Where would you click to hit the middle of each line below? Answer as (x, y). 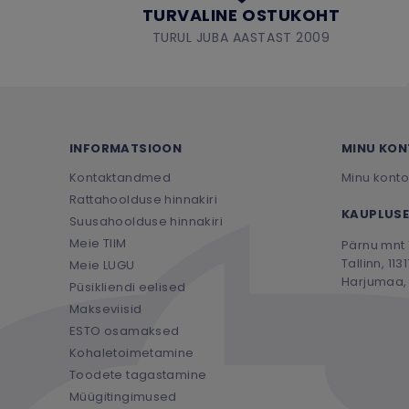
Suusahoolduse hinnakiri (146, 221)
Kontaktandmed (121, 177)
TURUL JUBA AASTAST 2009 (241, 37)
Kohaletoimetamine (132, 352)
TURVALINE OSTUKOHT (241, 15)
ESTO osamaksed (125, 330)
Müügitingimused (123, 396)
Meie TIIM (98, 243)
